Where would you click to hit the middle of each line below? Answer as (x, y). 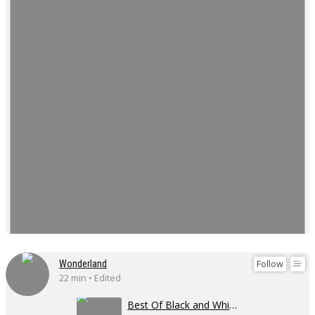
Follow (270, 264)
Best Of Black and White (233, 305)
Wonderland (83, 264)
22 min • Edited (90, 278)
